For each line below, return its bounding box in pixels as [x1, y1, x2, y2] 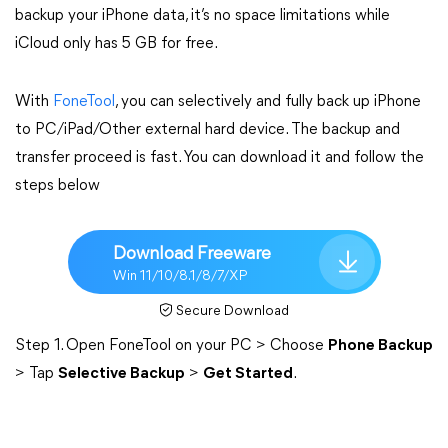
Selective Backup [58, 366, 185, 382]
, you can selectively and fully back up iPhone [115, 94, 421, 110]
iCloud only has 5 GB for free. [15, 36, 218, 52]
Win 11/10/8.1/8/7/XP [112, 268, 248, 284]
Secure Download [175, 304, 289, 319]
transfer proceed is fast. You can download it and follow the [15, 150, 424, 166]
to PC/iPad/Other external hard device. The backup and [15, 122, 400, 138]
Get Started [203, 366, 293, 382]
